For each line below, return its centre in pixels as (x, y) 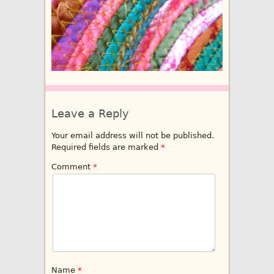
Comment (72, 167)
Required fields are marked (106, 147)
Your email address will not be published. (133, 135)
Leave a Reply (90, 113)
